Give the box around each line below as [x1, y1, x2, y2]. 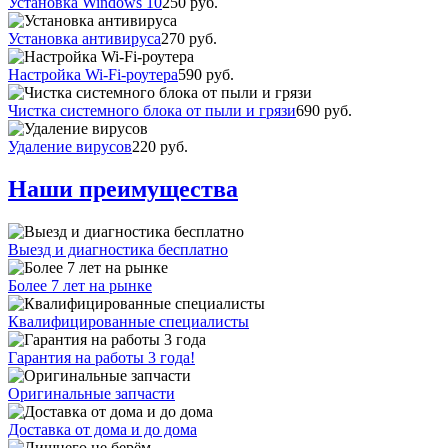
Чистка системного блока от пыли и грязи [8, 101, 296, 119]
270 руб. [161, 29, 217, 47]
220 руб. [132, 137, 188, 155]
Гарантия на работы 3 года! [8, 348, 195, 366]
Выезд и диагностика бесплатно [8, 240, 228, 258]
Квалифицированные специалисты [8, 312, 249, 330]
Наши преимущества [8, 175, 238, 202]
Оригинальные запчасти [8, 384, 175, 402]
